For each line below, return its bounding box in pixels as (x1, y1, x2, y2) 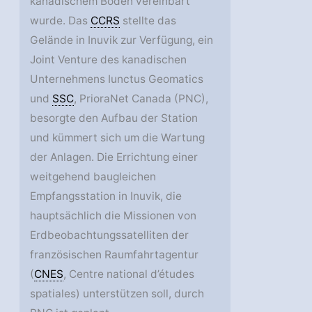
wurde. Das (30, 13, 91, 27)
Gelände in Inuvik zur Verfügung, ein (30, 33, 214, 47)
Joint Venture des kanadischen (30, 52, 187, 66)
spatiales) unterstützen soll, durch (30, 286, 205, 300)
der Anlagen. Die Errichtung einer (30, 150, 198, 164)
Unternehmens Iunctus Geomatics (30, 72, 204, 86)
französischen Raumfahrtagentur (30, 247, 199, 261)
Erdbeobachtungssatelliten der (30, 228, 189, 242)
